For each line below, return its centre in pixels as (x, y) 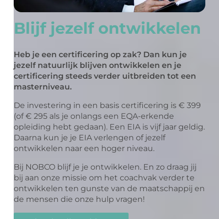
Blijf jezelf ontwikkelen (108, 28)
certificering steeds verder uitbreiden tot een (105, 76)
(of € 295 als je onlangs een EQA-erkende (94, 116)
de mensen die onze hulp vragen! (79, 199)
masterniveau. (43, 87)
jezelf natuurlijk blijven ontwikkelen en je (98, 65)
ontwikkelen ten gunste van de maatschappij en (109, 188)
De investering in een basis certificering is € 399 (108, 105)
